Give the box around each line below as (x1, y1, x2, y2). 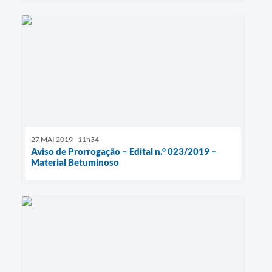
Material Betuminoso (31, 157, 119, 168)
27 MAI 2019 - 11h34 (31, 135, 99, 144)
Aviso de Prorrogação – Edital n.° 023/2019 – (31, 146, 217, 157)
